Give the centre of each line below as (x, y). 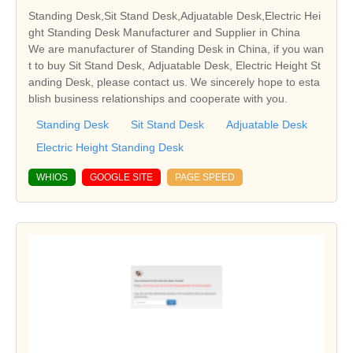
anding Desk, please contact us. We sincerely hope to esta (174, 82)
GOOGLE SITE (121, 177)
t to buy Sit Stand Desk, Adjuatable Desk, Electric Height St (175, 65)
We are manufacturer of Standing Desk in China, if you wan (176, 48)
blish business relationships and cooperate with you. (158, 98)
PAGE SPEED (205, 177)
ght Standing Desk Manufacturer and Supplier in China (164, 32)
